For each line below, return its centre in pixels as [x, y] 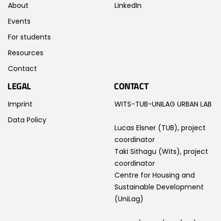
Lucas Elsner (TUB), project [160, 128]
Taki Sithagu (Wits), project [161, 152]
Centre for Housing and [155, 175]
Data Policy [27, 120]
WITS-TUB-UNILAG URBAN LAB [163, 104]
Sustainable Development [159, 187]
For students [29, 37]
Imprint [20, 104]
